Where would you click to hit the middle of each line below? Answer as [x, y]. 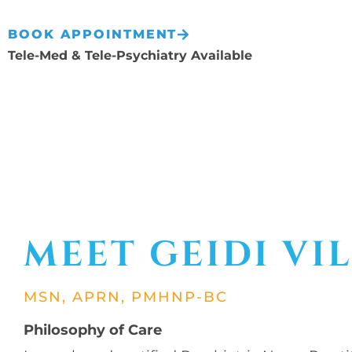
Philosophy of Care [93, 330]
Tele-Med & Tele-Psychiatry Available [130, 56]
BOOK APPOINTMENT [93, 35]
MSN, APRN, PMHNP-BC [126, 296]
